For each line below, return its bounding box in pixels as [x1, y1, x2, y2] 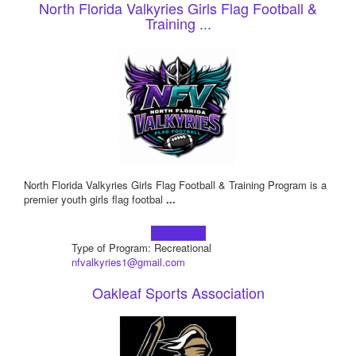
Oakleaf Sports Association [91, 282, 265, 304]
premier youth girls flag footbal [24, 192, 166, 207]
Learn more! [150, 226, 206, 242]
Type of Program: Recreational [71, 240, 211, 256]
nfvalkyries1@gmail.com [71, 254, 185, 270]
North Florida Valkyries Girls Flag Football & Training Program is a [24, 177, 327, 193]
